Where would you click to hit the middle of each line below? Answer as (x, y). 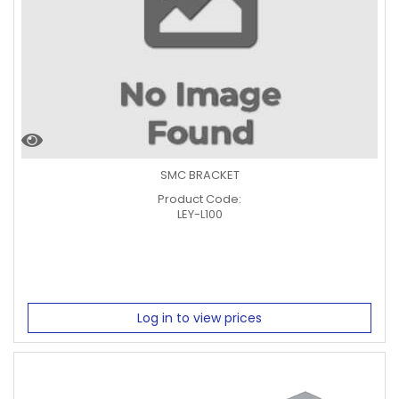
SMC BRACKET (199, 175)
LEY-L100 (199, 214)
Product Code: (199, 199)
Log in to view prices (199, 318)
